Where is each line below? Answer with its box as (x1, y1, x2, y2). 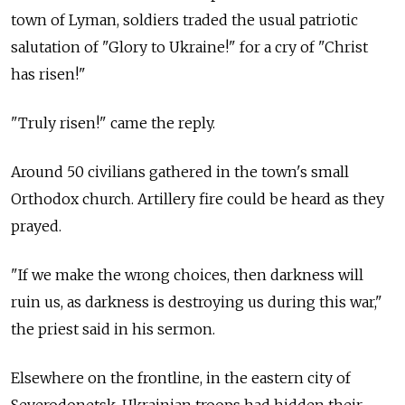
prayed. (11, 217, 65, 236)
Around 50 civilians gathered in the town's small (11, 163, 349, 182)
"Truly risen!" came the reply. (11, 114, 215, 133)
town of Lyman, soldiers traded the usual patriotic (11, 11, 358, 30)
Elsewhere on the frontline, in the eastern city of (11, 369, 351, 388)
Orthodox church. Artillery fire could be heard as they (11, 190, 384, 209)
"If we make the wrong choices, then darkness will (11, 266, 363, 285)
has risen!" (11, 65, 86, 84)
